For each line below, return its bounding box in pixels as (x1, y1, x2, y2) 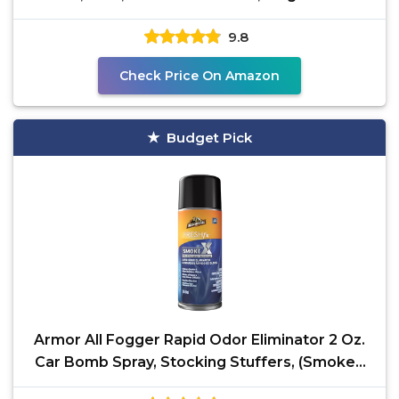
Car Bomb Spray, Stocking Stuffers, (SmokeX (35, 354, 364, 370)
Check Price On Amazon (119, 68, 280, 84)
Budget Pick (167, 129, 252, 146)
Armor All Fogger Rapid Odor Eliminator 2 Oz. (34, 331, 365, 348)
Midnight (167, 376, 232, 393)
